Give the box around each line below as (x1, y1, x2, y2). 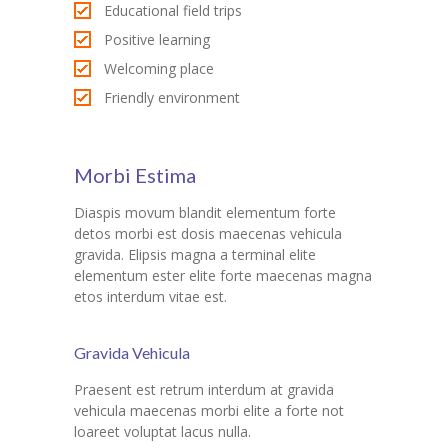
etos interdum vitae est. (74, 287, 227, 307)
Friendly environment (104, 88, 240, 108)
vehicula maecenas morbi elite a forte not (74, 401, 344, 421)
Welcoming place (104, 59, 214, 79)
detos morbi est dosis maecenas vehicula (74, 224, 342, 244)
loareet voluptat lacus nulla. (74, 422, 251, 442)
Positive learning (104, 30, 210, 50)
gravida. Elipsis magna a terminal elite (74, 245, 316, 265)
